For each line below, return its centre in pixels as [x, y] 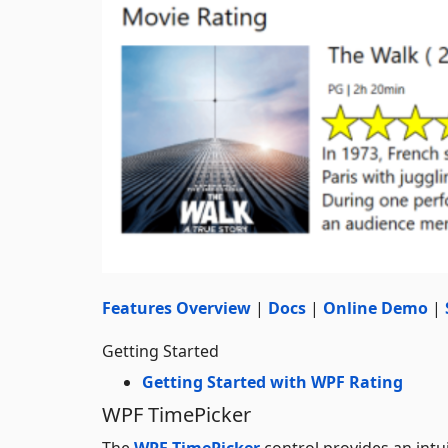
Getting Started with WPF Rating [272, 381]
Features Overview [176, 307]
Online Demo [375, 307]
